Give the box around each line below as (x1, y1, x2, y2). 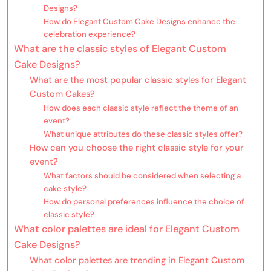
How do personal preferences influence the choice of (43, 197, 244, 207)
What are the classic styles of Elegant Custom (14, 42, 226, 56)
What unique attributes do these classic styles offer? (43, 129, 243, 140)
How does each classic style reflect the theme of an (43, 103, 238, 114)
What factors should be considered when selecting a (43, 171, 241, 181)
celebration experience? (43, 29, 135, 40)
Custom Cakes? (29, 88, 95, 100)
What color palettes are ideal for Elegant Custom (14, 223, 240, 236)
